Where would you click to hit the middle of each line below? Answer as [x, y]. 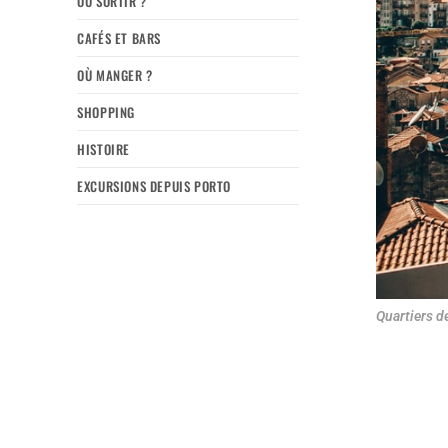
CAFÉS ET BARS [119, 37]
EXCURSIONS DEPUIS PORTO [154, 185]
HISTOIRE [104, 148]
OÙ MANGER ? [115, 74]
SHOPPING [106, 111]
